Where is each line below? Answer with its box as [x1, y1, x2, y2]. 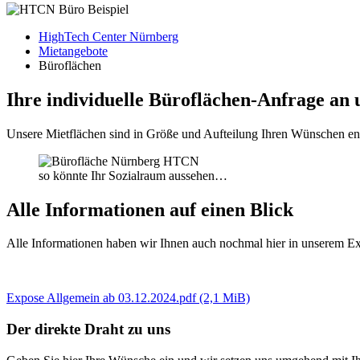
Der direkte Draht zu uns [6, 321, 170, 338]
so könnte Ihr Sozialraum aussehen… [39, 168, 227, 182]
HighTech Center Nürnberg [39, 29, 178, 43]
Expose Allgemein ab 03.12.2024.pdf [6, 291, 199, 305]
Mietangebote [39, 43, 108, 58]
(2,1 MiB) [199, 291, 250, 305]
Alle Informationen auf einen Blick [6, 198, 293, 220]
